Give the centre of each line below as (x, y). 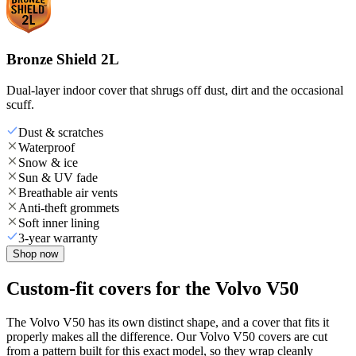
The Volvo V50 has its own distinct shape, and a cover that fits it (168, 322)
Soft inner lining (59, 222)
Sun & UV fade (58, 177)
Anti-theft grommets (69, 207)
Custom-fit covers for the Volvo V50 (153, 288)
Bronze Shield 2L (63, 60)
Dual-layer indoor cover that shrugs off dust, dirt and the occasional (175, 90)
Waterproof (46, 147)
